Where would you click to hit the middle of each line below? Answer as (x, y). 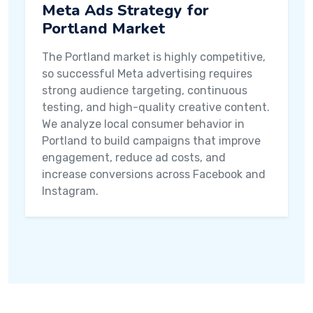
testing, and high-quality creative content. (156, 107)
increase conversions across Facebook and (154, 174)
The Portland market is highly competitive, (154, 57)
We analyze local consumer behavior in (143, 124)
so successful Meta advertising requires (147, 74)
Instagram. (70, 191)
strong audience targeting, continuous (145, 90)
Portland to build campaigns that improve (151, 141)
